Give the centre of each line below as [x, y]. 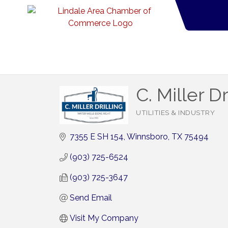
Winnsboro [147, 137]
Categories [153, 118]
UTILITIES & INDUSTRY [175, 112]
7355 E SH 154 [97, 137]
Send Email [91, 198]
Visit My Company [104, 218]
